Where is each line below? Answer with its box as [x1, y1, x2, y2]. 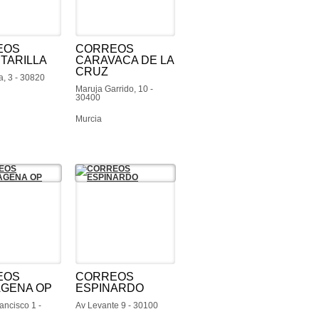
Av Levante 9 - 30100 [75, 300, 158, 310]
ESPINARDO [75, 282, 144, 294]
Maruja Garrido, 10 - [75, 84, 153, 94]
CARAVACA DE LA [75, 54, 174, 66]
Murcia [75, 114, 102, 124]
